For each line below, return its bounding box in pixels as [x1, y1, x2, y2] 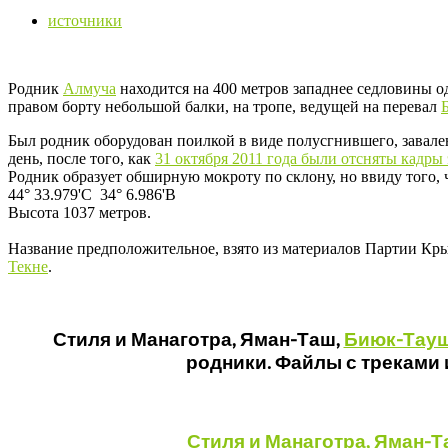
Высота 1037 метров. [8, 203, 151, 221]
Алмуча [63, 79, 116, 97]
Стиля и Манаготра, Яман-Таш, [52, 328, 344, 351]
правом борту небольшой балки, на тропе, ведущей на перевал [8, 97, 441, 115]
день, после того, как [8, 149, 155, 167]
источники [48, 11, 122, 29]
